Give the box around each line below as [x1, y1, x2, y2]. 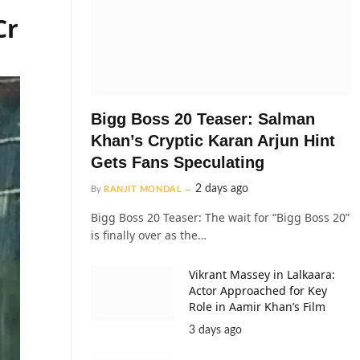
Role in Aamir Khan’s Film [189, 298, 325, 314]
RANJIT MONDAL [104, 184, 182, 194]
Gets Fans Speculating [91, 153, 264, 171]
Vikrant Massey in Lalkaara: [189, 266, 335, 282]
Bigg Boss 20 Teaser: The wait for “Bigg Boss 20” [91, 209, 350, 225]
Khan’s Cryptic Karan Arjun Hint [91, 131, 335, 149]
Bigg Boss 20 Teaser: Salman [91, 109, 315, 128]
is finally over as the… [91, 227, 207, 243]
